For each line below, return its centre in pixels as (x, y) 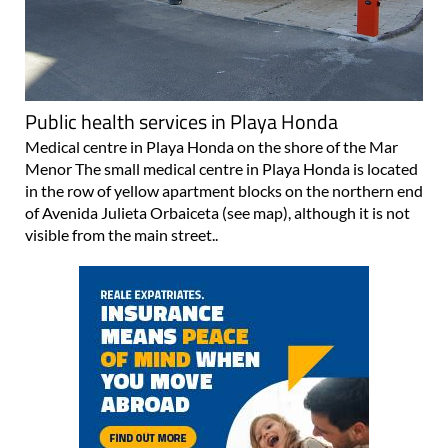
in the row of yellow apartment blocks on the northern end (224, 190)
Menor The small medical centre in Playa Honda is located (221, 168)
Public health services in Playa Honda (181, 121)
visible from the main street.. (121, 234)
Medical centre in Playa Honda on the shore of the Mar (211, 146)
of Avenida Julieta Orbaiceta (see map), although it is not (217, 212)
